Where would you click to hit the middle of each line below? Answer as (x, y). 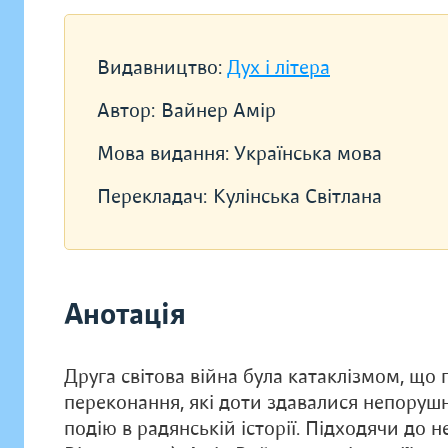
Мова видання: (165, 153)
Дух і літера (278, 67)
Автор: (126, 110)
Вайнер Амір (218, 110)
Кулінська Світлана (297, 196)
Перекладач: (152, 196)
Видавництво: (162, 67)
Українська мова (308, 153)
